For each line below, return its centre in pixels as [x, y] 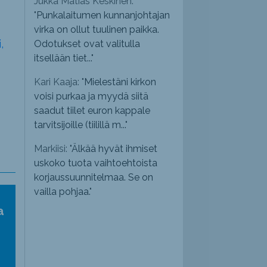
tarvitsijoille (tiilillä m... [80, 125]
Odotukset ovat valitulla [87, 44]
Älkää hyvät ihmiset [115, 149]
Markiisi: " [53, 149]
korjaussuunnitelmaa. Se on [94, 178]
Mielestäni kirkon [120, 82]
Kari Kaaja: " [59, 82]
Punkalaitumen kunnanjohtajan [103, 15]
